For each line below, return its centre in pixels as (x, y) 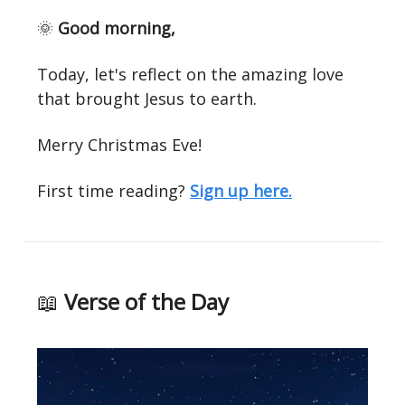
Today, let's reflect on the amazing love (190, 74)
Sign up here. (241, 190)
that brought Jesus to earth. (147, 98)
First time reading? (111, 190)
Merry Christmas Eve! (119, 144)
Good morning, (117, 28)
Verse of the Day (144, 301)
